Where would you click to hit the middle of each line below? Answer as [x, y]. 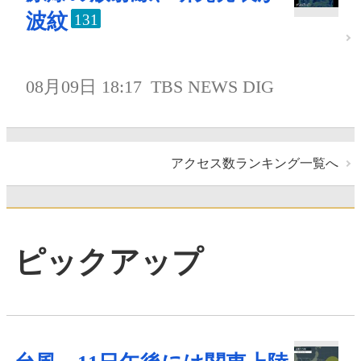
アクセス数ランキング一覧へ [255, 164]
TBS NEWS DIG [213, 87]
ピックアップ [109, 262]
